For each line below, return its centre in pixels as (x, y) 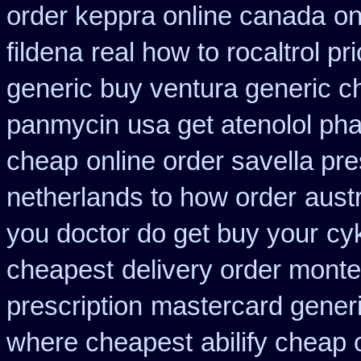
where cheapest (100, 342)
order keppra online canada (166, 16)
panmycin (63, 125)
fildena (45, 52)
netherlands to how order (151, 197)
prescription (75, 306)
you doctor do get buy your (162, 234)
